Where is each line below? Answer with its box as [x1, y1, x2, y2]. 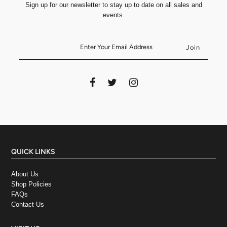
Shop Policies [11, 180, 52, 188]
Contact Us [11, 200, 45, 208]
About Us [11, 170, 39, 178]
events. [102, 11, 125, 19]
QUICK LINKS [11, 147, 56, 156]
